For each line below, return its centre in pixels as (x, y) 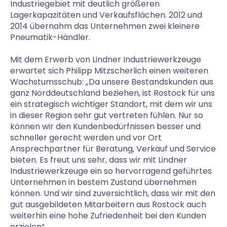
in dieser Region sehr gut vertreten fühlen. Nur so (107, 115)
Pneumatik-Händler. (50, 37)
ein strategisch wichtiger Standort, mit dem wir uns (111, 104)
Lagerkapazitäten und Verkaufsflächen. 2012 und (106, 15)
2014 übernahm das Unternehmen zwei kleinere (105, 26)
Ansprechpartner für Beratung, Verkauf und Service (113, 149)
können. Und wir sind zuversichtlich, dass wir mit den (113, 193)
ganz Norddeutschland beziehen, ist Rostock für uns (112, 93)
